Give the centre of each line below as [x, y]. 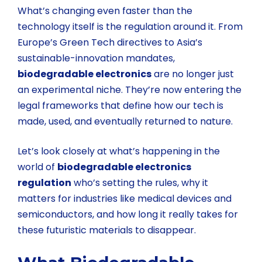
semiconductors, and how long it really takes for [128, 214]
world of [37, 167]
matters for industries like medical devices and [125, 198]
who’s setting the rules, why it [140, 182]
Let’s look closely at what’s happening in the [119, 151]
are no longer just [193, 74]
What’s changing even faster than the [105, 11]
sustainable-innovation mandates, [96, 58]
